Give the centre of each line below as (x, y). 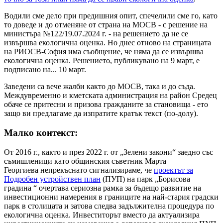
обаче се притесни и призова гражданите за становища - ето (106, 105)
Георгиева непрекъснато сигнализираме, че (79, 170)
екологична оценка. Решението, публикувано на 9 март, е (102, 61)
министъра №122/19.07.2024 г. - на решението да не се (96, 34)
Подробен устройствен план (52, 179)
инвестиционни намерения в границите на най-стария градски (111, 197)
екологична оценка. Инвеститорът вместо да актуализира (102, 215)
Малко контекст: (41, 133)
